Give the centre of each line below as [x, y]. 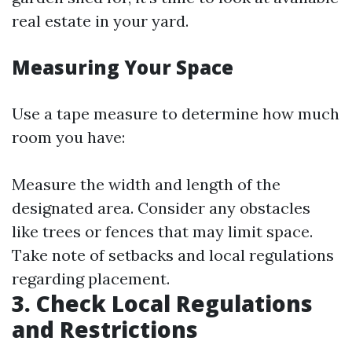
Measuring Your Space [123, 68]
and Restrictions [105, 330]
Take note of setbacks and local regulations [173, 255]
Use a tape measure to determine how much [176, 114]
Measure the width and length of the [146, 185]
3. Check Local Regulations [162, 304]
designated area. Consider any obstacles [161, 208]
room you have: [68, 137]
